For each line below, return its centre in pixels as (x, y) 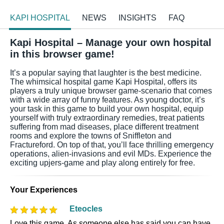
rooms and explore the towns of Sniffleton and (91, 135)
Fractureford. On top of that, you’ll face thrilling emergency (112, 144)
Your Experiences (44, 189)
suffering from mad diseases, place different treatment (104, 126)
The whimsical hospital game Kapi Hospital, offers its (103, 81)
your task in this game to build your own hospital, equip (107, 108)
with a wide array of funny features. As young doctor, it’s (107, 99)
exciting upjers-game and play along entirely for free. (102, 162)
